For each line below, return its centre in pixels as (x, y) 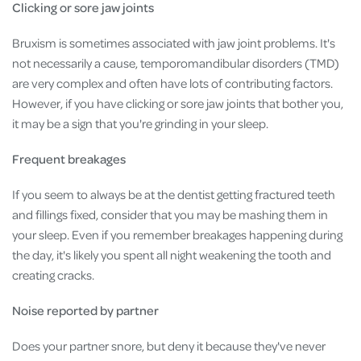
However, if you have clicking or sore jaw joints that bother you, (178, 103)
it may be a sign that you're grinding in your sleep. (140, 123)
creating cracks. (53, 275)
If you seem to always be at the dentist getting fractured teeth (174, 195)
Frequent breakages (69, 158)
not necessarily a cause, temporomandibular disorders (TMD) (176, 62)
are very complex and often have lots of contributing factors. (172, 83)
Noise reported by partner (85, 311)
